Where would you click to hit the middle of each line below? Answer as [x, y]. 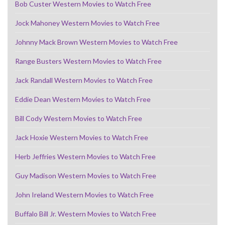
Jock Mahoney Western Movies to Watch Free [87, 23]
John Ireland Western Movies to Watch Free [84, 194]
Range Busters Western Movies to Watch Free [88, 61]
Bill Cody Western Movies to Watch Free [79, 118]
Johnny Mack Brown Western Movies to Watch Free [96, 42]
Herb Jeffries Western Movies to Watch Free [85, 156]
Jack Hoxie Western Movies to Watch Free [82, 137]
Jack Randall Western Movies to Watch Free [84, 80]
